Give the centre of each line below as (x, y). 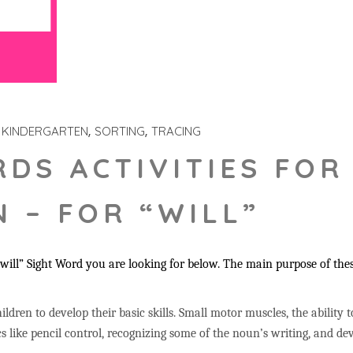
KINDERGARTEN (45, 131)
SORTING (120, 131)
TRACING (176, 131)
